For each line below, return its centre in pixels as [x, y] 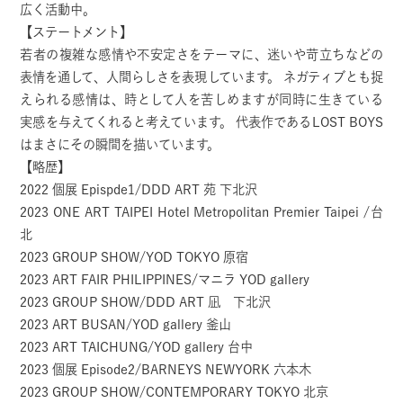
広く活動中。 [58, 10]
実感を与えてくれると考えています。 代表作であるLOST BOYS [201, 122]
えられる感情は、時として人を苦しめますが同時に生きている [201, 100]
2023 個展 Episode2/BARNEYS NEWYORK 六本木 [166, 370]
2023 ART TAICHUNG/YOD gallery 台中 [137, 347]
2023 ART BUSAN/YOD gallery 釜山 [126, 325]
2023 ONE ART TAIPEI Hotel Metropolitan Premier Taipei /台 [201, 212]
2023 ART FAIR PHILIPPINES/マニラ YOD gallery [165, 280]
